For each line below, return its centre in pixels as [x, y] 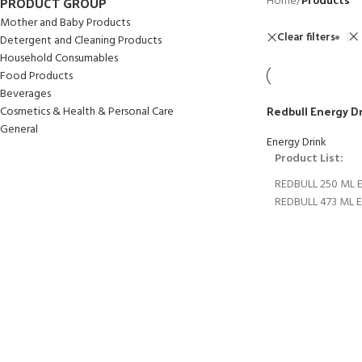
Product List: [309, 159]
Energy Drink [297, 143]
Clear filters [306, 37]
